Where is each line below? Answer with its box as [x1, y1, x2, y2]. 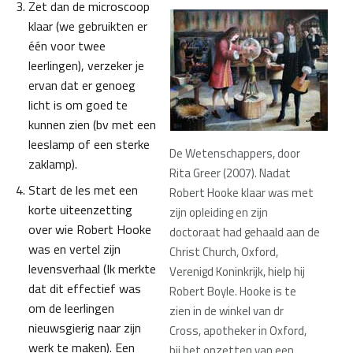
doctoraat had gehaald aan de [169, 223, 320, 242]
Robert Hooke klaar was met [169, 184, 314, 203]
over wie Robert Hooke [28, 220, 151, 240]
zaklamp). [28, 154, 77, 174]
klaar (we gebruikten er [28, 17, 147, 36]
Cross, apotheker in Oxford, [169, 321, 307, 340]
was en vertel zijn [28, 240, 121, 259]
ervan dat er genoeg [28, 76, 136, 95]
